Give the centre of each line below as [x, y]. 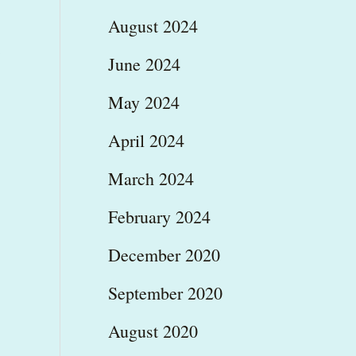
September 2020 [165, 292]
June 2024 [144, 64]
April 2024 [146, 140]
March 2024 [151, 178]
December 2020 [164, 254]
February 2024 [159, 216]
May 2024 [143, 102]
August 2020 [153, 331]
